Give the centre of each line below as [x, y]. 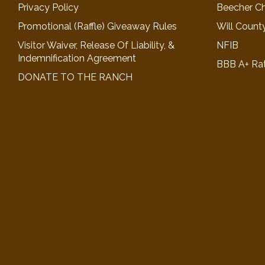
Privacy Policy [48, 7]
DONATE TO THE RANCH [75, 77]
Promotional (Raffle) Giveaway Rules [97, 26]
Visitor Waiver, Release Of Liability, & [96, 45]
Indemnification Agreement [77, 58]
